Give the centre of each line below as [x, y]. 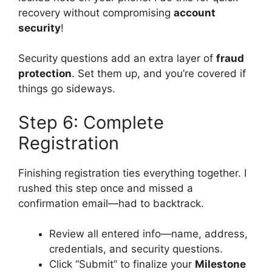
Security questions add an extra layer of [117, 58]
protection [45, 73]
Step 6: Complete [91, 122]
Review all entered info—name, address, [148, 234]
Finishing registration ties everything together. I [132, 173]
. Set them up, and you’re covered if [159, 73]
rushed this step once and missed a [106, 188]
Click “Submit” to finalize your [122, 264]
